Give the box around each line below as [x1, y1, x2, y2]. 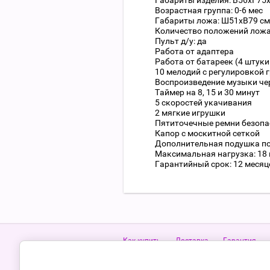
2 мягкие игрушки [155, 108, 225, 118]
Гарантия [223, 236, 256, 245]
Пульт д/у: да [155, 36, 207, 46]
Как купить [123, 236, 161, 245]
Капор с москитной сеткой [155, 128, 260, 138]
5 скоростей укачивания [155, 98, 252, 107]
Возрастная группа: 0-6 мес [155, 5, 263, 15]
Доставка [175, 236, 209, 245]
